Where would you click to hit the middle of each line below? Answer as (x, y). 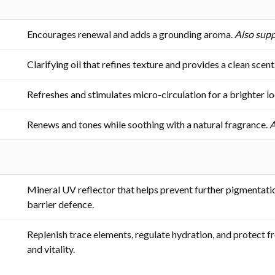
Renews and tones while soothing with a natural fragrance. (148, 124)
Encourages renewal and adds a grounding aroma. (131, 34)
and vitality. (51, 249)
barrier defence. (60, 204)
